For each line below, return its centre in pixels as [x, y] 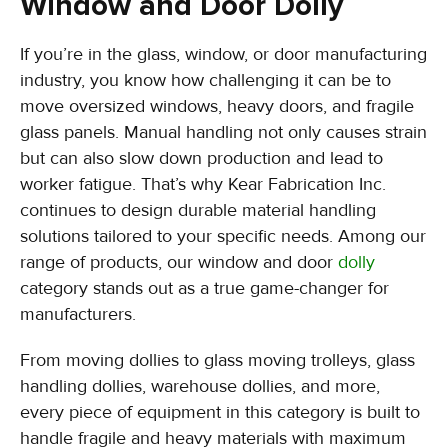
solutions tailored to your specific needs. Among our [223, 236]
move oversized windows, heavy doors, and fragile [217, 106]
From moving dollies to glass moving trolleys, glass [217, 360]
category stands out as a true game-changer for [204, 288]
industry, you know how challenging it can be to [205, 80]
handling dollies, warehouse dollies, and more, [200, 386]
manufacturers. [78, 314]
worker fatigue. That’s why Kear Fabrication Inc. [203, 184]
